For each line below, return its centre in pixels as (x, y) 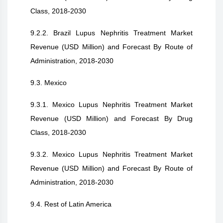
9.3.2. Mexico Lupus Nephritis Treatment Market (111, 154)
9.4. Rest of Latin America (71, 204)
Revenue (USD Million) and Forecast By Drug (111, 118)
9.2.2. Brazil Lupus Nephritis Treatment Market (111, 33)
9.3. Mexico (49, 83)
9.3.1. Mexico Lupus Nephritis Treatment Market (111, 105)
